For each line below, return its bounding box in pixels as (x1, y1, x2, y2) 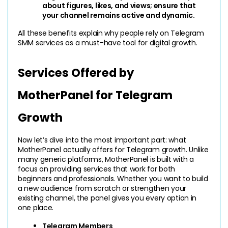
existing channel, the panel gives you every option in (18, 192, 197, 203)
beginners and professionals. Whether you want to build (18, 173, 208, 184)
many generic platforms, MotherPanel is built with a (18, 154, 194, 164)
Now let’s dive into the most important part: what (18, 134, 186, 145)
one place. (18, 202, 54, 213)
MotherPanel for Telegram (18, 87, 173, 103)
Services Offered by (18, 64, 134, 81)
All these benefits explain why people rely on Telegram (18, 27, 204, 38)
